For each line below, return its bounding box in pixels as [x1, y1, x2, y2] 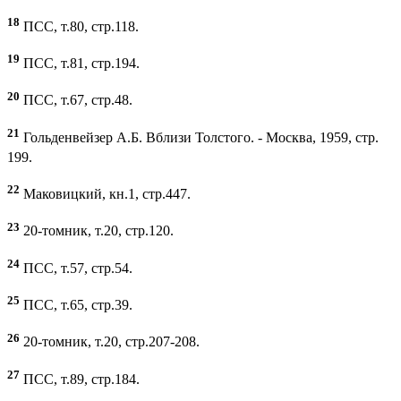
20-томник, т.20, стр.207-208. [20, 334, 200, 350]
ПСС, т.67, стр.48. [20, 92, 132, 108]
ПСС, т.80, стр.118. [20, 18, 139, 34]
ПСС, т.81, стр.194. [20, 55, 140, 72]
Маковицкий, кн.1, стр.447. [20, 186, 191, 202]
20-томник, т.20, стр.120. [20, 223, 174, 239]
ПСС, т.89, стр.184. [20, 371, 140, 387]
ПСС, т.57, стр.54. [20, 260, 132, 276]
